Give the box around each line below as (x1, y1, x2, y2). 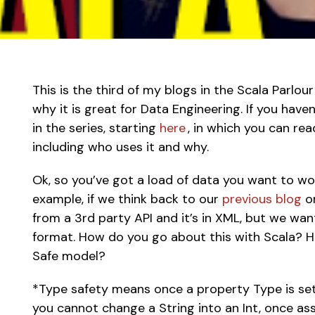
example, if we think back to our (32, 191, 223, 207)
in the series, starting (32, 120, 160, 136)
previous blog (222, 191, 302, 207)
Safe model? (32, 247, 113, 264)
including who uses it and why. (32, 139, 213, 155)
